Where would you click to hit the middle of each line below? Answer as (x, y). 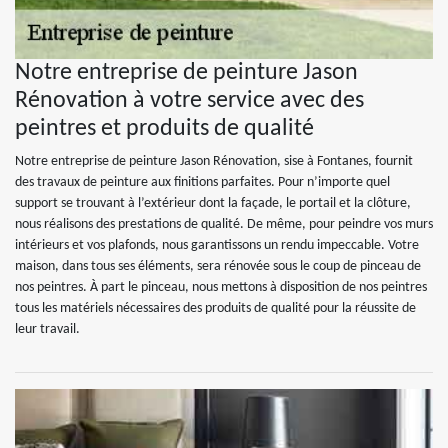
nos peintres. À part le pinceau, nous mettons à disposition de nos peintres (221, 287)
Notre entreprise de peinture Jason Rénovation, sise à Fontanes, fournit (214, 161)
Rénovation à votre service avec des (189, 101)
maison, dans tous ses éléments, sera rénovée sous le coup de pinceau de (218, 266)
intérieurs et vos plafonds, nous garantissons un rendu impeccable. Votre (217, 245)
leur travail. (47, 329)
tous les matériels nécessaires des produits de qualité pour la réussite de (215, 308)
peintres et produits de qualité (164, 129)
